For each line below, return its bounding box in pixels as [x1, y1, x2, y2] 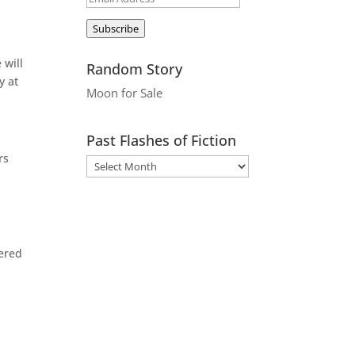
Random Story [86, 59, 183, 78]
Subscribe [93, 21, 139, 36]
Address [86, 7, 130, 23]
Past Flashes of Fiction [86, 130, 237, 150]
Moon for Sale [86, 84, 163, 101]
